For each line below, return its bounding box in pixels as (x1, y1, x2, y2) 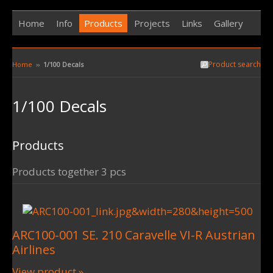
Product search (208, 59, 261, 69)
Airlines (12, 241, 55, 258)
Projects (134, 17, 170, 29)
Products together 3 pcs (12, 164, 126, 179)
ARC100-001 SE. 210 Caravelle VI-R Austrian (12, 227, 255, 243)
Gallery (214, 17, 243, 29)
